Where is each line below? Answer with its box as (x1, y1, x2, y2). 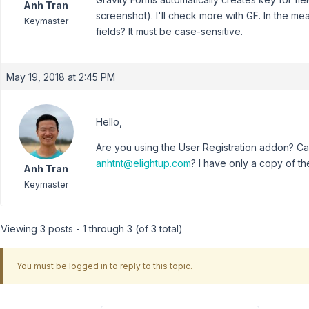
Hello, (96, 116, 122, 128)
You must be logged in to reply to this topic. (16, 260, 192, 271)
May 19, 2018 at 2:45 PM (6, 71, 115, 83)
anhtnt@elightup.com (96, 157, 191, 169)
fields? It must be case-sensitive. (96, 26, 243, 37)
